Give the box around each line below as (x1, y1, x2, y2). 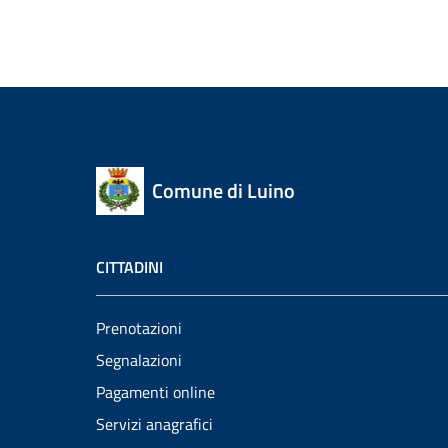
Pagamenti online (96, 380, 215, 404)
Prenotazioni (96, 316, 182, 340)
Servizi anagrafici (96, 412, 213, 436)
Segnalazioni (96, 348, 182, 372)
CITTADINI (96, 255, 163, 279)
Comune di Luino (152, 175, 295, 206)
